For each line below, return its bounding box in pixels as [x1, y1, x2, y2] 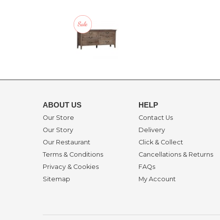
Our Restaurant [43, 138, 90, 146]
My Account [138, 175, 176, 183]
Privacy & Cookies [43, 163, 99, 171]
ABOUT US [43, 100, 82, 109]
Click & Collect [138, 138, 183, 146]
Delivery [138, 126, 165, 134]
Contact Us [138, 114, 173, 122]
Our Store [43, 114, 74, 122]
